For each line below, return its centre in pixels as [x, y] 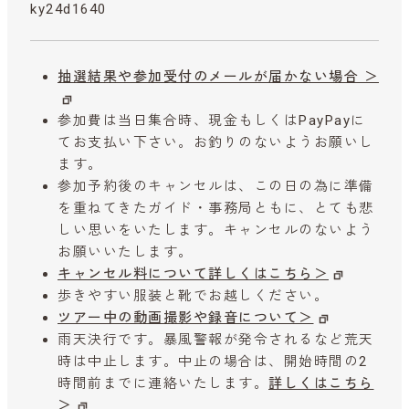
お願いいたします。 [126, 252]
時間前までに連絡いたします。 [163, 384]
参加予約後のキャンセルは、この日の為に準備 [216, 187]
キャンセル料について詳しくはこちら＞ [193, 274]
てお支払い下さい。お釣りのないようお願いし [216, 143]
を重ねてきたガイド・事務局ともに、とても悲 [216, 209]
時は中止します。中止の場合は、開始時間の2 [213, 362]
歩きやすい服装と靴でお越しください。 [193, 296]
